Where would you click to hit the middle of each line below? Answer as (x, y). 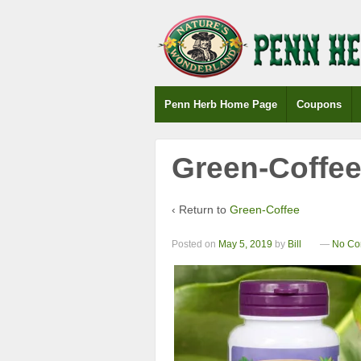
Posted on (195, 245)
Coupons (320, 104)
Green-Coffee (265, 209)
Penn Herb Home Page (220, 104)
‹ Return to (201, 209)
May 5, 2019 (245, 245)
